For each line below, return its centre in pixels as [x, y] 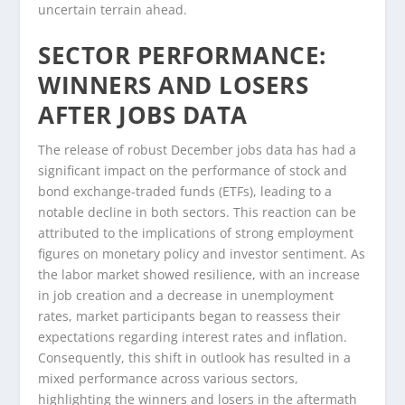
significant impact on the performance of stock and [193, 170]
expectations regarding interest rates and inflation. [193, 336]
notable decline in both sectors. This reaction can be [198, 212]
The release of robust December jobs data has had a [198, 149]
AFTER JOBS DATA [143, 114]
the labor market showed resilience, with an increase [199, 274]
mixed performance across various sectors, [169, 378]
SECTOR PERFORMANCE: [182, 55]
